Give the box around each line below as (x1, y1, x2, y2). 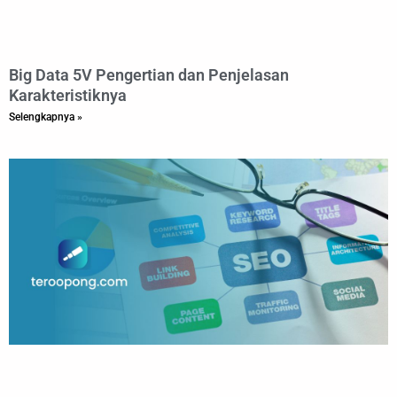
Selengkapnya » (9, 111, 82, 124)
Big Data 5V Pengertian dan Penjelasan (9, 66, 289, 85)
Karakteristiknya (9, 86, 127, 105)
